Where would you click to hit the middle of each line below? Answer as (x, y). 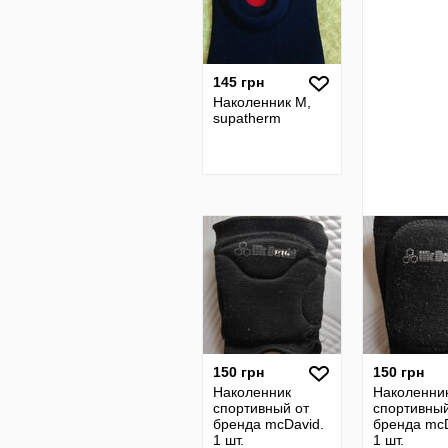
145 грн (238, 82)
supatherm (247, 118)
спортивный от (261, 408)
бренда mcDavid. (268, 424)
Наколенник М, (262, 102)
